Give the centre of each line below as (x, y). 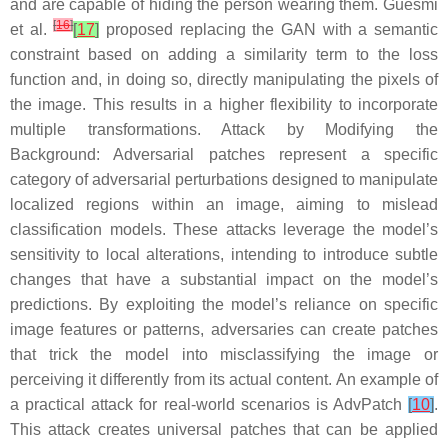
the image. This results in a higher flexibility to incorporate (224, 104)
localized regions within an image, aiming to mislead (224, 204)
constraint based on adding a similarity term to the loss (224, 54)
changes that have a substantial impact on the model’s (224, 279)
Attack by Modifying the (330, 129)
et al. (32, 29)
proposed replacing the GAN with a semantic (269, 29)
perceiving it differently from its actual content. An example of (224, 379)
